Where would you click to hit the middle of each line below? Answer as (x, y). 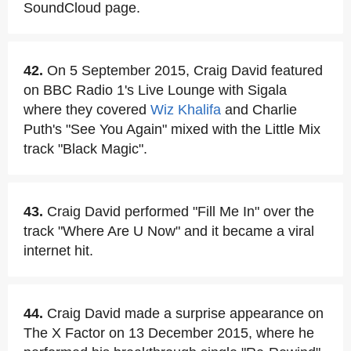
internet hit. (58, 251)
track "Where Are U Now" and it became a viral (169, 231)
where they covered (87, 110)
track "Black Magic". (85, 149)
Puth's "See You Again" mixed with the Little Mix (172, 129)
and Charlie (259, 110)
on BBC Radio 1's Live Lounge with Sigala (155, 90)
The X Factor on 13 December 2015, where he (169, 333)
